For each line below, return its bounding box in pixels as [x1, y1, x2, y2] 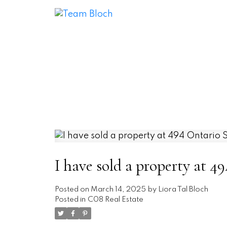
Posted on [54, 186, 91, 194]
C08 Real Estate [87, 196, 143, 204]
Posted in [54, 196, 86, 204]
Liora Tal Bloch [158, 186, 208, 194]
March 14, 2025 [90, 186, 146, 194]
